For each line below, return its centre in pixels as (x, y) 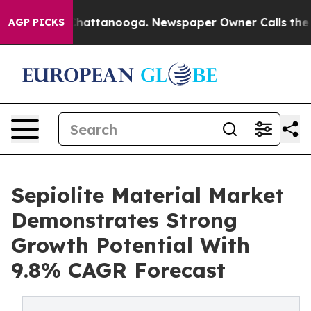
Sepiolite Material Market (148, 195)
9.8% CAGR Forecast (118, 270)
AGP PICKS (36, 22)
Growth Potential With (131, 245)
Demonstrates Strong (124, 220)
